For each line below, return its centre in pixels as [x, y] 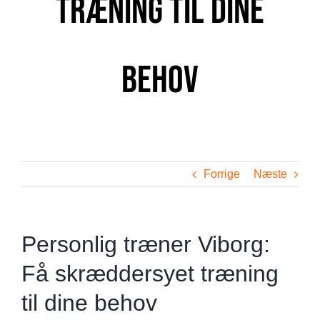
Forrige [222, 174]
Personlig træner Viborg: [146, 244]
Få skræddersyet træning [150, 274]
